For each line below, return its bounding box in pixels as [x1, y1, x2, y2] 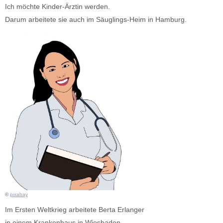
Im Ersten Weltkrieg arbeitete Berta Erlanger [5, 205, 144, 214]
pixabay [10, 191, 28, 197]
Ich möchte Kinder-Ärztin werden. [5, 2, 110, 10]
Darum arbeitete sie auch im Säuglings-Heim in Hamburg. [5, 15, 187, 23]
